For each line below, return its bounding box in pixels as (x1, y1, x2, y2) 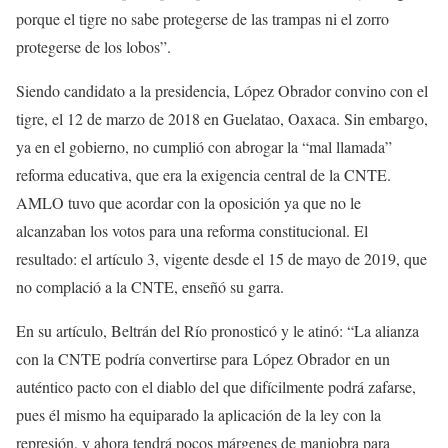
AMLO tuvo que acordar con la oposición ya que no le (16, 192, 361, 213)
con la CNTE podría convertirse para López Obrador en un (16, 348, 390, 369)
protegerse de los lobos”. (16, 36, 171, 57)
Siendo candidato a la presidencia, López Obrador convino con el (16, 80, 428, 101)
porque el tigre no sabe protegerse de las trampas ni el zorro (16, 8, 389, 29)
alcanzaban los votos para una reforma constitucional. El (16, 220, 368, 241)
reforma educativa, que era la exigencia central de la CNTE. (16, 164, 391, 185)
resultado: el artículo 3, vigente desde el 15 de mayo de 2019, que (16, 248, 427, 269)
